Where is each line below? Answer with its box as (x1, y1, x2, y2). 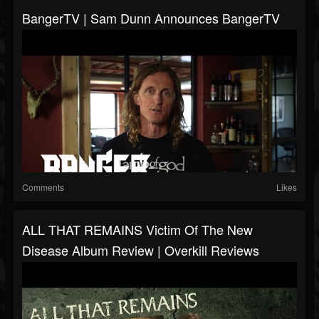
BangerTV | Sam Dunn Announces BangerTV (22, 9, 280, 28)
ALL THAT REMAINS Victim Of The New (22, 220, 253, 239)
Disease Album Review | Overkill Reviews (22, 241, 259, 260)
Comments (22, 181, 64, 194)
